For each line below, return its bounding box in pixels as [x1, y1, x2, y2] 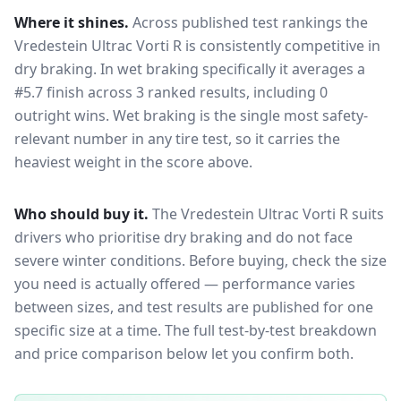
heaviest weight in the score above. [14, 152, 252, 172]
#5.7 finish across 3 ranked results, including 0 [14, 82, 328, 102]
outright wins [14, 106, 106, 125]
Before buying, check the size [189, 251, 387, 270]
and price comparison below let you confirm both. [14, 344, 354, 363]
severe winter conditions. [14, 251, 185, 270]
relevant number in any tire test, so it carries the [14, 129, 340, 149]
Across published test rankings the [129, 13, 368, 32]
